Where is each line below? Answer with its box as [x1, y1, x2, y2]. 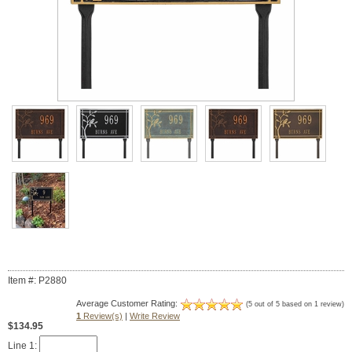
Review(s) [81, 311, 123, 321]
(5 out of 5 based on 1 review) [246, 300, 344, 309]
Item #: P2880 [8, 275, 67, 287]
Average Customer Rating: [76, 299, 180, 309]
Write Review [130, 311, 180, 321]
